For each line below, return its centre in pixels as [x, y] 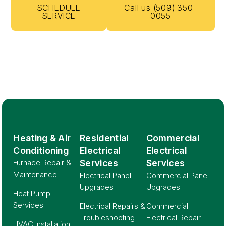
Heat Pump [32, 194]
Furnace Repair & [42, 163]
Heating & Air [42, 138]
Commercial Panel [177, 176]
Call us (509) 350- [161, 8]
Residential [104, 138]
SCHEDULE [59, 8]
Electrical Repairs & [113, 206]
